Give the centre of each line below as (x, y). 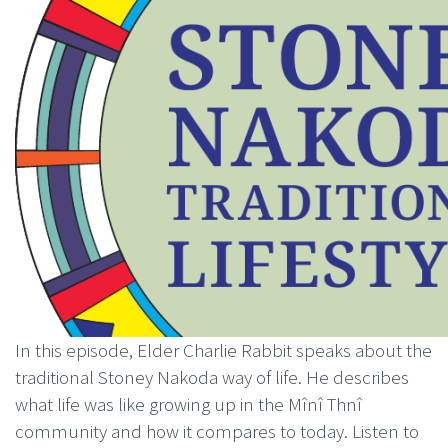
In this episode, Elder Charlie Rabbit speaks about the (223, 350)
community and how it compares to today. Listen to (217, 431)
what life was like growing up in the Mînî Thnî (188, 404)
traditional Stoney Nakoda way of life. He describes (212, 377)
